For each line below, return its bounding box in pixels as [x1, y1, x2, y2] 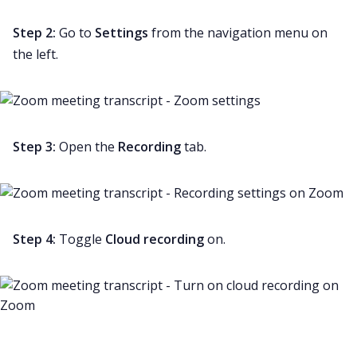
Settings [95, 23, 148, 41]
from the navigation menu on [148, 23, 328, 41]
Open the [59, 137, 118, 155]
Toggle [59, 229, 105, 248]
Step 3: [13, 137, 59, 155]
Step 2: [13, 23, 59, 41]
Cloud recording [105, 229, 204, 248]
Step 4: [13, 229, 59, 248]
